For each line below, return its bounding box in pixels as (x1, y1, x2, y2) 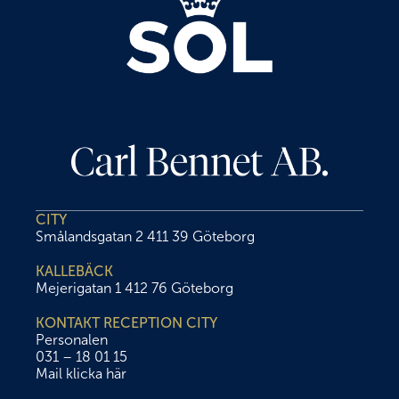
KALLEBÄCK (36, 263, 113, 280)
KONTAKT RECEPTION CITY (36, 314, 217, 331)
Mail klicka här (36, 365, 126, 382)
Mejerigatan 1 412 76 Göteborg (36, 280, 233, 297)
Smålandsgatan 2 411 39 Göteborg (36, 228, 255, 245)
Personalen (36, 331, 108, 348)
